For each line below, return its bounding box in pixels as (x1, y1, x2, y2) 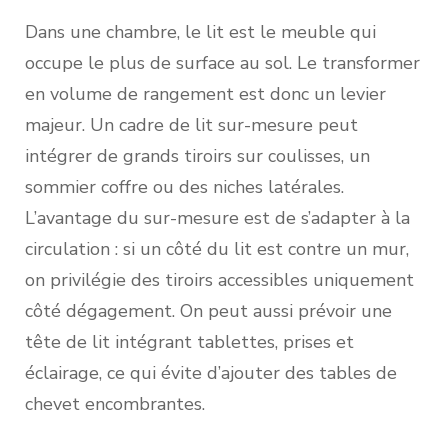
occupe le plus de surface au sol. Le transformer (25, 50, 420, 75)
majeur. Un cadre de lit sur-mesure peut (25, 112, 358, 137)
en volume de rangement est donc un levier (25, 81, 386, 106)
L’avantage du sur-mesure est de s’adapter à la (25, 205, 410, 230)
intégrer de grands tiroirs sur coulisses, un (25, 143, 370, 168)
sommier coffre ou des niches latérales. (25, 174, 344, 199)
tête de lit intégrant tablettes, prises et (25, 329, 354, 354)
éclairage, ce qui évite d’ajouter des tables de (25, 360, 397, 385)
